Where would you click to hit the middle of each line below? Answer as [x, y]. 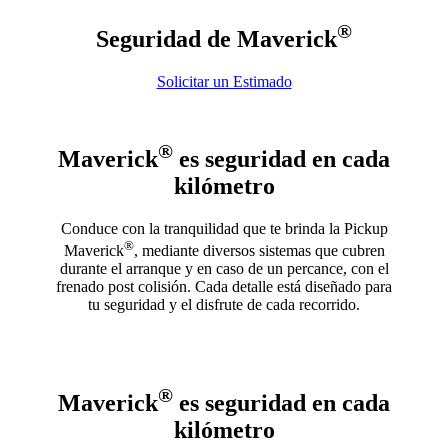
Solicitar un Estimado [224, 81]
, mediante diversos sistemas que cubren [259, 250]
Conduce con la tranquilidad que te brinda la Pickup [224, 228]
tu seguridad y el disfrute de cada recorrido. [224, 304]
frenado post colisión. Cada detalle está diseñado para [224, 286]
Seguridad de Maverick [216, 38]
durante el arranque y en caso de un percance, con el [224, 268]
